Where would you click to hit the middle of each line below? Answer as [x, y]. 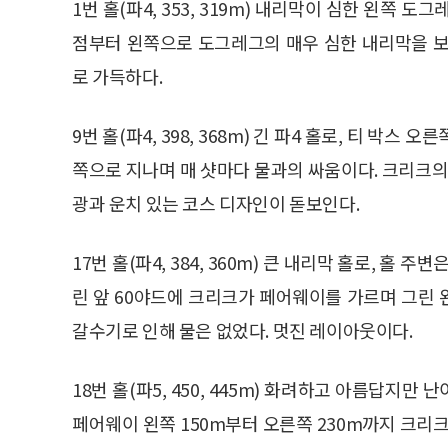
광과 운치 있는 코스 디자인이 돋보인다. [216, 202]
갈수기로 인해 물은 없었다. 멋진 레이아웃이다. [242, 329]
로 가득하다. [117, 75]
